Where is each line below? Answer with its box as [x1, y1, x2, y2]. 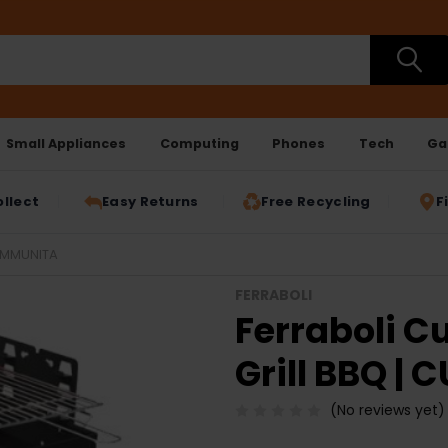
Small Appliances [6, 134, 127, 152]
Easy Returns [102, 192, 199, 212]
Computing [159, 134, 239, 152]
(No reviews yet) [329, 400, 445, 421]
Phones [272, 134, 326, 152]
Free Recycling [260, 192, 371, 212]
